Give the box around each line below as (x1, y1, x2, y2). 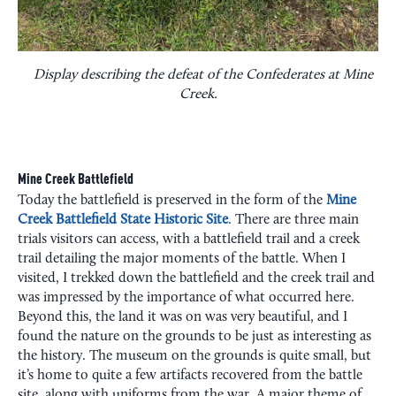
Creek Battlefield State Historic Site (18, 212, 228, 227)
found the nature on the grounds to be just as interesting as (18, 329, 371, 344)
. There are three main (228, 212, 359, 227)
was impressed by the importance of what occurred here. (18, 290, 354, 305)
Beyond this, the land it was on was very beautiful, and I (18, 309, 347, 324)
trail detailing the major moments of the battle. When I (18, 251, 346, 266)
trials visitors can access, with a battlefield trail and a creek (18, 232, 360, 247)
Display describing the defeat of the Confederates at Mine (34, 67, 373, 82)
